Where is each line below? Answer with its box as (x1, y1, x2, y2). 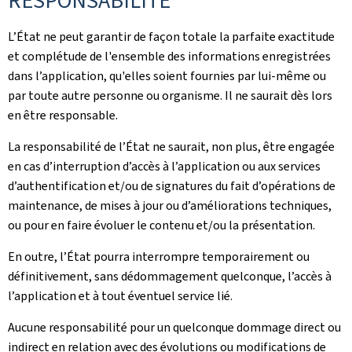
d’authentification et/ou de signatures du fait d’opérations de (8, 178, 335, 194)
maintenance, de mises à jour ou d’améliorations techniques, (8, 197, 332, 214)
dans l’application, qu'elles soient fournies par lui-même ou (8, 68, 326, 84)
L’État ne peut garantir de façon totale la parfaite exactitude (8, 28, 335, 45)
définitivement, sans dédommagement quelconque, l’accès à (8, 268, 332, 284)
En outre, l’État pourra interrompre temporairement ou (8, 248, 310, 265)
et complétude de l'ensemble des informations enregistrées (8, 48, 331, 64)
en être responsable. (8, 107, 118, 123)
